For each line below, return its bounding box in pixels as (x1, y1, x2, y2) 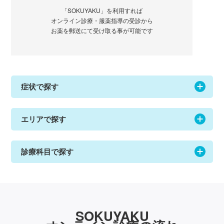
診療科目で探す (21, 146, 74, 157)
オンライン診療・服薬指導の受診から (50, 15, 153, 24)
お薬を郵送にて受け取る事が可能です (50, 25, 153, 34)
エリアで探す (21, 113, 66, 125)
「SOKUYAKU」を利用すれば (61, 5, 142, 14)
